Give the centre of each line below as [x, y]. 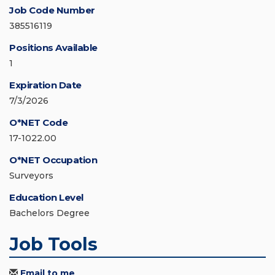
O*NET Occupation [53, 160]
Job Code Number [52, 10]
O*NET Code [38, 123]
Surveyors [31, 176]
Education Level [46, 198]
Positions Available [53, 48]
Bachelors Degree [49, 213]
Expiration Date [45, 85]
